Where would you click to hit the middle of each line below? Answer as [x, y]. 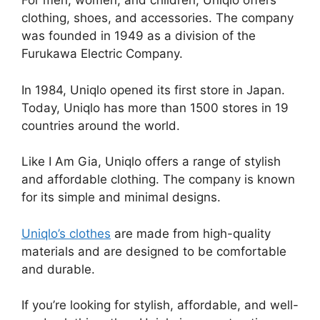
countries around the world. [101, 125]
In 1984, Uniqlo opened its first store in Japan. [153, 90]
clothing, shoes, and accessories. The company [157, 18]
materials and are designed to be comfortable [154, 251]
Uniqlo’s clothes [66, 233]
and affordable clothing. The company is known [158, 180]
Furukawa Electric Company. [102, 54]
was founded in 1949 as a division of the [139, 36]
